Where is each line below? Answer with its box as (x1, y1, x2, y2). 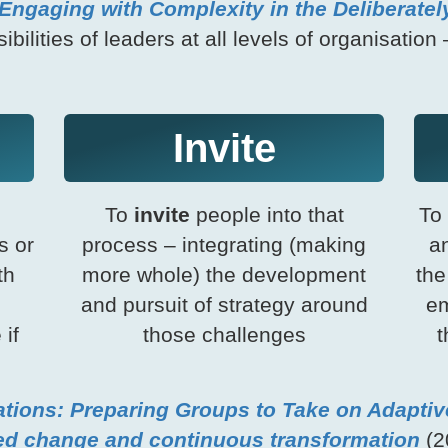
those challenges (142, 323, 306, 347)
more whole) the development (82, 263, 366, 287)
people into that (189, 203, 344, 227)
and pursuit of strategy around (80, 293, 368, 317)
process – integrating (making (82, 233, 366, 257)
